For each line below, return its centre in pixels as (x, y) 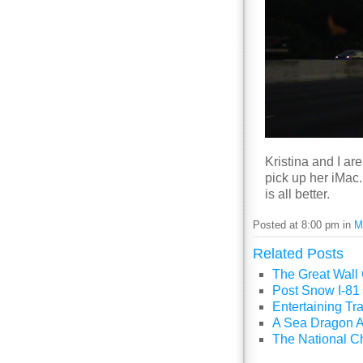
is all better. (297, 194)
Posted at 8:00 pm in (303, 225)
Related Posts (298, 254)
